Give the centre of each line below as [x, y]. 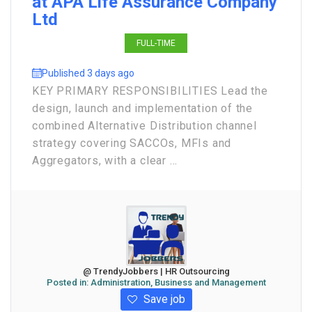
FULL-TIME [156, 43]
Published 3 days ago [88, 73]
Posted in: [68, 282]
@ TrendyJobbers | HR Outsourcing [156, 271]
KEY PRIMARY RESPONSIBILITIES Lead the [150, 91]
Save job [163, 299]
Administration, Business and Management [178, 282]
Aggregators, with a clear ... [105, 161]
